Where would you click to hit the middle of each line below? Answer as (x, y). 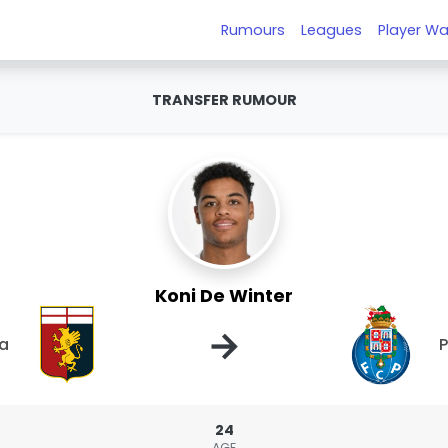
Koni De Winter (224, 295)
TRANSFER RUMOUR (224, 100)
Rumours (253, 29)
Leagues (332, 29)
